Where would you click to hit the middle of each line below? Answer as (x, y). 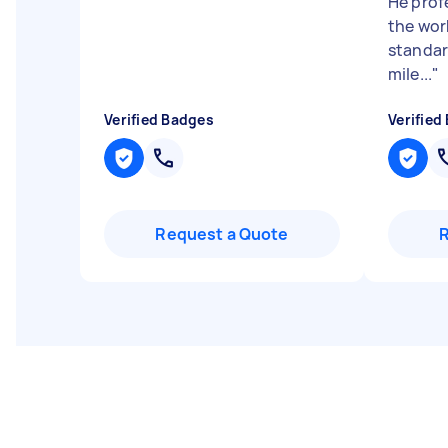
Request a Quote (222, 234)
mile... (410, 74)
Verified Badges (159, 119)
